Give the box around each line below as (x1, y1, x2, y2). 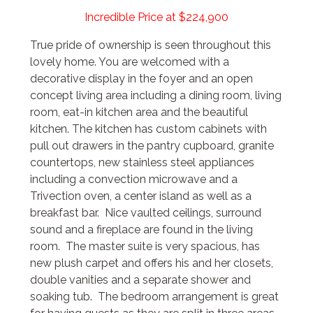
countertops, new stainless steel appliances (29, 156, 254, 170)
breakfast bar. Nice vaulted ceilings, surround (29, 206, 261, 220)
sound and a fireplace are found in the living (29, 223, 253, 237)
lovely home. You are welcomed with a (29, 55, 229, 69)
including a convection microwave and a (29, 173, 238, 187)
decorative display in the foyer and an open (29, 72, 253, 86)
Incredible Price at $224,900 (85, 10, 228, 24)
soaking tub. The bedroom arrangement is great (29, 290, 279, 304)
